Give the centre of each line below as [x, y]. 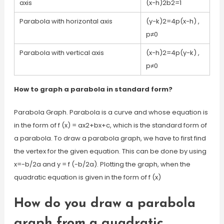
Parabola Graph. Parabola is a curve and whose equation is [111, 112]
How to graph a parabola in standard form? [93, 89]
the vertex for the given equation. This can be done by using [110, 151]
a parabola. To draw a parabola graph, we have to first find [110, 138]
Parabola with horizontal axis [66, 21]
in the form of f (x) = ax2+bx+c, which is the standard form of [110, 125]
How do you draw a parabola [104, 204]
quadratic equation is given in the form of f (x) [87, 177]
